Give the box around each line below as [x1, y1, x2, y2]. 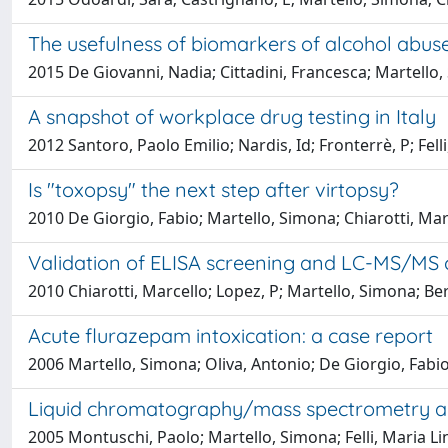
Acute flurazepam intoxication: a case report [28, 323, 433, 348]
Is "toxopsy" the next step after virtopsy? [28, 177, 399, 202]
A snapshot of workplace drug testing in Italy [28, 104, 436, 129]
